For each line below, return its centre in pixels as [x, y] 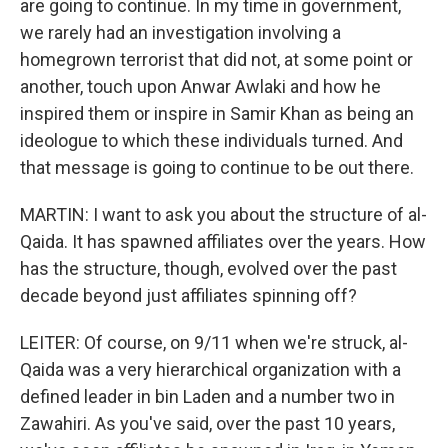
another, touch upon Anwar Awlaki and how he [200, 86]
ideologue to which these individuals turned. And [211, 140]
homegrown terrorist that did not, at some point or [216, 59]
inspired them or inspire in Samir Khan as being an [217, 113]
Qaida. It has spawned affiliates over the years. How [223, 241]
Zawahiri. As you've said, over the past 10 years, [207, 423]
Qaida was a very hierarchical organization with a [210, 369]
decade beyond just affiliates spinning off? [188, 295]
